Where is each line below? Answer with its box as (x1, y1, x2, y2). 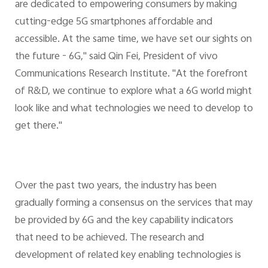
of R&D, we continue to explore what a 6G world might (14, 83, 252, 100)
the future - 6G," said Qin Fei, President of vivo (14, 48, 218, 66)
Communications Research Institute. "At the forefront (14, 66, 248, 83)
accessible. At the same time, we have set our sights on (14, 31, 252, 48)
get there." (14, 118, 62, 135)
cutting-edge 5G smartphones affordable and (14, 14, 212, 31)
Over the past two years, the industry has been (14, 177, 217, 194)
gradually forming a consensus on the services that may (14, 194, 252, 212)
